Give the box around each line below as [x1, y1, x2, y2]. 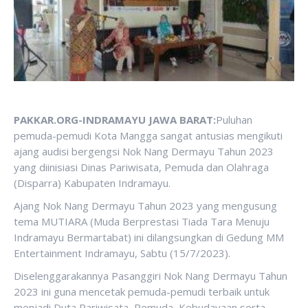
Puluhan [216, 113, 252, 126]
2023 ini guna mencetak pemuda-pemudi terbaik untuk [14, 285, 269, 298]
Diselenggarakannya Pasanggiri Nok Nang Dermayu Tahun [14, 269, 287, 283]
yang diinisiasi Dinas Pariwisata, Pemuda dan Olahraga [14, 160, 269, 174]
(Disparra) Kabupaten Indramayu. [14, 176, 170, 190]
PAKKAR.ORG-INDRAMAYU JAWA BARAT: [14, 113, 216, 126]
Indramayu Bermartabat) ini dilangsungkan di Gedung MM [14, 230, 284, 244]
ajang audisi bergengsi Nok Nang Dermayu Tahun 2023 [14, 144, 274, 158]
